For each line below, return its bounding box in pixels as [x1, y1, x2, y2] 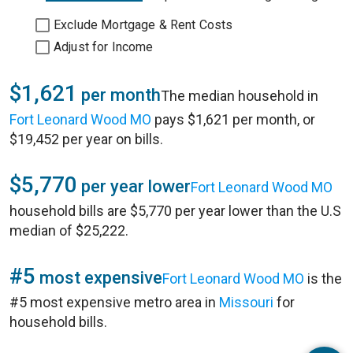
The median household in [161, 87, 318, 104]
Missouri [219, 294, 273, 310]
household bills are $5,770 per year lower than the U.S [9, 203, 341, 219]
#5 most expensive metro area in [9, 294, 219, 310]
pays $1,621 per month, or [151, 111, 315, 128]
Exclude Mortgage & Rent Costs [54, 17, 233, 32]
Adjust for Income [54, 39, 154, 54]
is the [304, 270, 342, 287]
